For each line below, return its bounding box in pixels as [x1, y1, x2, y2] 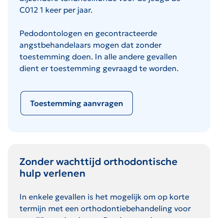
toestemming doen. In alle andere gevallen [19, 51, 177, 61]
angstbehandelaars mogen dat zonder [19, 39, 162, 50]
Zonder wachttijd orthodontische [19, 155, 178, 168]
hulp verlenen [19, 166, 86, 180]
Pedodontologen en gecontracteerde [19, 28, 157, 38]
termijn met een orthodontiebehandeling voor [19, 203, 191, 213]
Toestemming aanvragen [30, 98, 123, 108]
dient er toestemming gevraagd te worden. [19, 63, 179, 73]
